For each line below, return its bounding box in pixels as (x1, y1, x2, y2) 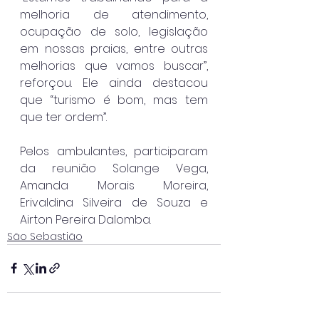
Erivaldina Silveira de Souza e (20, 194, 208, 211)
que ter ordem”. (20, 108, 107, 125)
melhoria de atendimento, (20, 6, 208, 23)
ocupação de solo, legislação (20, 23, 208, 40)
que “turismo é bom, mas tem (20, 91, 208, 108)
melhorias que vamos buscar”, (20, 57, 208, 74)
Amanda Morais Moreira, (20, 177, 208, 194)
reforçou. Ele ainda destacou (20, 74, 208, 91)
